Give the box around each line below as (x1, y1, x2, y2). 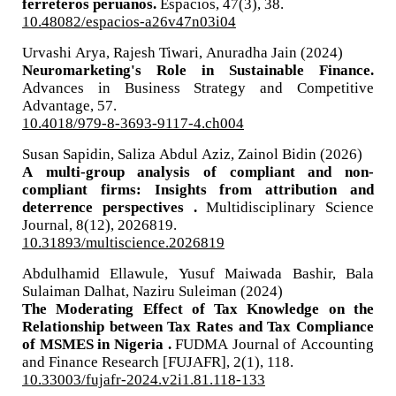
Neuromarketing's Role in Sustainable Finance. (21, 61, 375, 77)
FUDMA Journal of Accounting (175, 335, 375, 351)
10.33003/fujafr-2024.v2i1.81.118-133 (21, 370, 265, 386)
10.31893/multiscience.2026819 (21, 233, 225, 249)
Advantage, (21, 96, 97, 112)
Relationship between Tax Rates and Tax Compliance (21, 317, 375, 333)
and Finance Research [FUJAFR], (21, 353, 233, 369)
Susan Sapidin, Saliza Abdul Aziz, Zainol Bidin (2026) (21, 145, 362, 161)
